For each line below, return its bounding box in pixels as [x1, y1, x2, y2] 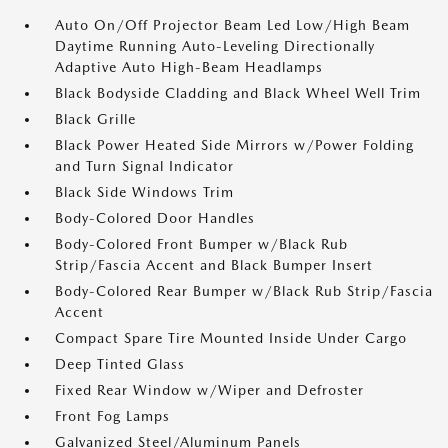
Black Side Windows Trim [55, 184, 234, 201]
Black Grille [55, 111, 136, 128]
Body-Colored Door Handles [55, 210, 255, 227]
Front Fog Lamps [55, 408, 170, 425]
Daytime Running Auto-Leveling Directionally [55, 38, 375, 55]
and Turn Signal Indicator [55, 158, 234, 175]
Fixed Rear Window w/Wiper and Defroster [55, 382, 364, 399]
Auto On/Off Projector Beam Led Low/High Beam [55, 17, 410, 34]
